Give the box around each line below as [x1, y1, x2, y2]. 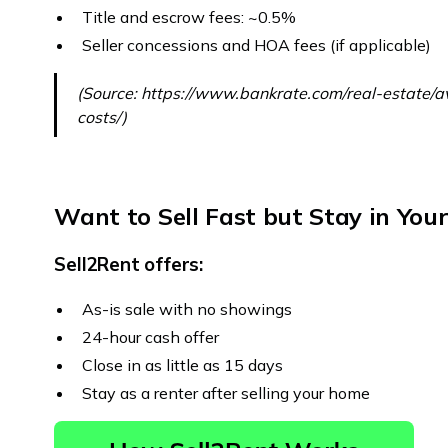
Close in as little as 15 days [82, 355, 284, 375]
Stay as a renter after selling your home [82, 383, 371, 403]
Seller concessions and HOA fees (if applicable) [82, 35, 432, 55]
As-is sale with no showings [82, 299, 293, 319]
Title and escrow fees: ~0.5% [82, 7, 297, 27]
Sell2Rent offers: [54, 253, 203, 276]
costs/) [77, 107, 128, 127]
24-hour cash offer [82, 327, 220, 347]
